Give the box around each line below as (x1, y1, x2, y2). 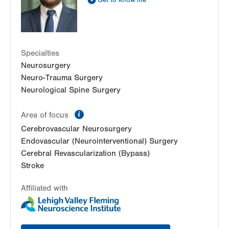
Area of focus (21, 110, 71, 120)
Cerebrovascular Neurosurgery (21, 124, 132, 134)
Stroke (21, 161, 44, 171)
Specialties (21, 49, 59, 58)
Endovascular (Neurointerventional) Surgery (21, 136, 178, 146)
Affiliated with (21, 184, 68, 193)
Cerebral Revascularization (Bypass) (21, 149, 150, 158)
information (87, 108, 127, 118)
